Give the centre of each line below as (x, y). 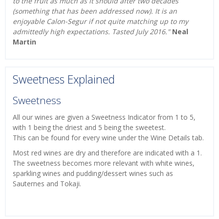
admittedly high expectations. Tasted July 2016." (91, 32)
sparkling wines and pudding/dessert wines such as (93, 174)
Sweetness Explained (64, 79)
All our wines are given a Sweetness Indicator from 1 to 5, (104, 117)
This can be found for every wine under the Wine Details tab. (109, 138)
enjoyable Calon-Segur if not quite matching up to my (100, 22)
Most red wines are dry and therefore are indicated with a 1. (107, 153)
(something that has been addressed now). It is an (95, 11)
